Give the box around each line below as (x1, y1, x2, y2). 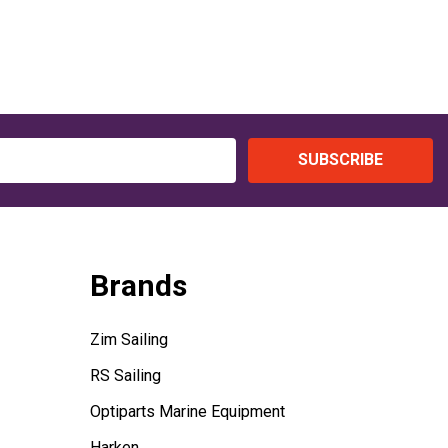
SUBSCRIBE (297, 150, 383, 170)
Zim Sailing (89, 329, 168, 349)
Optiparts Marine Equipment (89, 401, 285, 421)
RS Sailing (89, 365, 161, 385)
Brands (89, 267, 187, 303)
